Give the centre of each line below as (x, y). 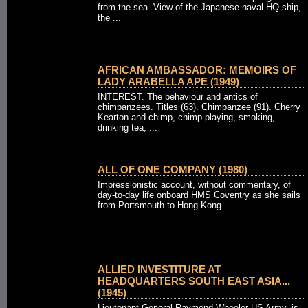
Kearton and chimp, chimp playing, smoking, (186, 117)
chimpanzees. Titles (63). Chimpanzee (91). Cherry (199, 107)
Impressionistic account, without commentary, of (194, 185)
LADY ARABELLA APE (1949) (168, 81)
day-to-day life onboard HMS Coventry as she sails (199, 195)
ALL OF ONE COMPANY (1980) (173, 169)
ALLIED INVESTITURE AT (159, 269)
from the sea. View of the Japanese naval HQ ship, (199, 7)
